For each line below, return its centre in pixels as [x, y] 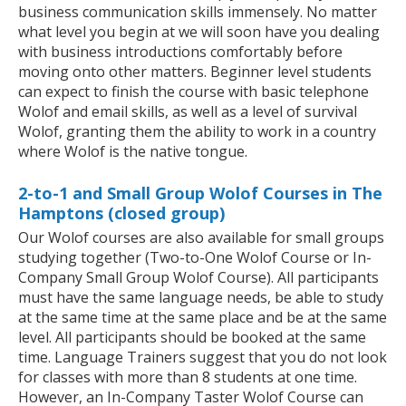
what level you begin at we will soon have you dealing [199, 32]
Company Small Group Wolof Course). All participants [198, 278]
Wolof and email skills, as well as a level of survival [188, 112]
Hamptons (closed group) [121, 213]
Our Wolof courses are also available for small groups [201, 238]
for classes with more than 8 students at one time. [188, 377]
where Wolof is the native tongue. [133, 152]
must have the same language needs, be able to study [201, 298]
